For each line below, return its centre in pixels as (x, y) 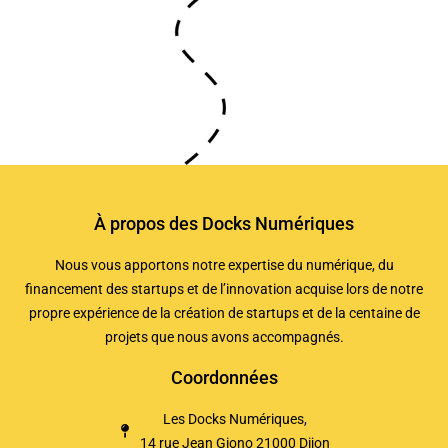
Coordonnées (224, 377)
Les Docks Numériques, (235, 418)
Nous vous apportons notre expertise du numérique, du (224, 264)
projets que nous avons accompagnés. (224, 336)
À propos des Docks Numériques (224, 223)
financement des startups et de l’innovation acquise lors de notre (224, 288)
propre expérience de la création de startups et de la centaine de (224, 312)
